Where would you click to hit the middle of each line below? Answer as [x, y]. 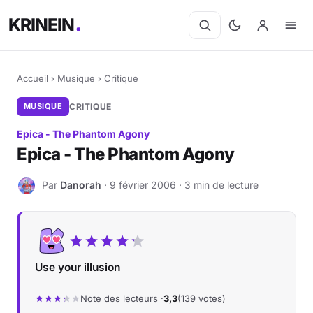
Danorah [81, 184]
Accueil [32, 78]
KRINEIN [42, 25]
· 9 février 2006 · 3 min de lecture [180, 184]
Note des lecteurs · [122, 298]
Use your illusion [78, 267]
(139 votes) [202, 298]
